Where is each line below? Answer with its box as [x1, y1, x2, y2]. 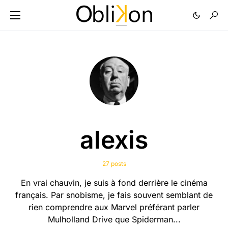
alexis [80, 125, 148, 155]
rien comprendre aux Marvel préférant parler [28, 202, 199, 212]
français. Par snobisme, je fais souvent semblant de [15, 190, 213, 200]
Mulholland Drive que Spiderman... [47, 214, 181, 224]
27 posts [102, 160, 126, 167]
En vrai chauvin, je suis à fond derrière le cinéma [20, 178, 208, 188]
